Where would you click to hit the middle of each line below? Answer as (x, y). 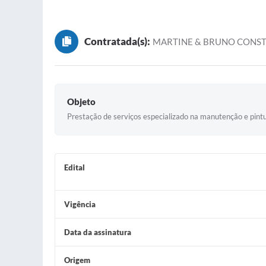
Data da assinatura (98, 232)
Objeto (81, 102)
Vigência (80, 204)
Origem (77, 260)
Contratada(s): (117, 41)
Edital (75, 167)
